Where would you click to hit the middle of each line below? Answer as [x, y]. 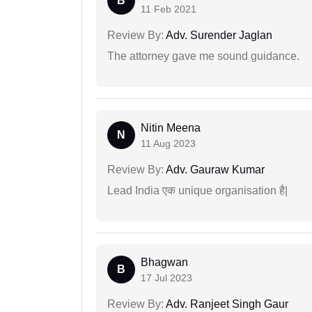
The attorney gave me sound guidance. [203, 56]
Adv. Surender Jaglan [218, 36]
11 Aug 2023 [168, 144]
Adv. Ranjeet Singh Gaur [226, 304]
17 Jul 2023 [166, 278]
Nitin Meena [171, 128]
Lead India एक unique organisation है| [197, 191]
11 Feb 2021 [169, 9]
